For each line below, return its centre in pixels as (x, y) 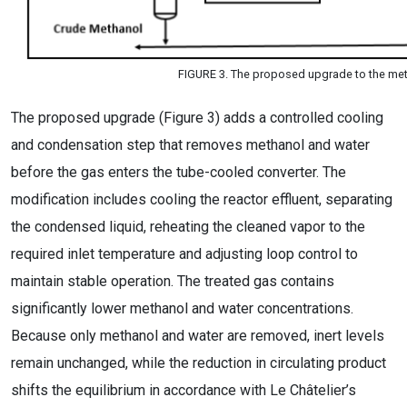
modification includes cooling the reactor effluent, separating (202, 199)
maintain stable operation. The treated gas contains (173, 281)
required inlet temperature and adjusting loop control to (184, 254)
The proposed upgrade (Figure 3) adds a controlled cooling (197, 118)
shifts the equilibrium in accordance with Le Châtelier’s (184, 390)
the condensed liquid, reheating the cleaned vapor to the (188, 227)
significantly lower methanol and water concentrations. (182, 308)
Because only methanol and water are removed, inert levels (198, 336)
